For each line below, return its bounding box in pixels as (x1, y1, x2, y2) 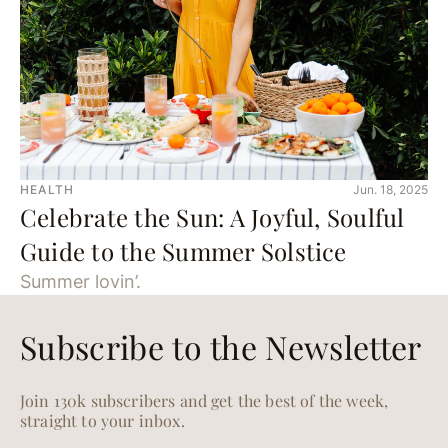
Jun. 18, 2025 (353, 182, 428, 197)
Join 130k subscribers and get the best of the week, (20, 390, 389, 411)
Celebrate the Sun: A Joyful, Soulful (20, 201, 405, 233)
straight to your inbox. (20, 410, 185, 431)
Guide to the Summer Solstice (20, 235, 347, 267)
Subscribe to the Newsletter (20, 325, 422, 368)
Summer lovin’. (20, 271, 141, 292)
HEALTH (20, 182, 75, 197)
